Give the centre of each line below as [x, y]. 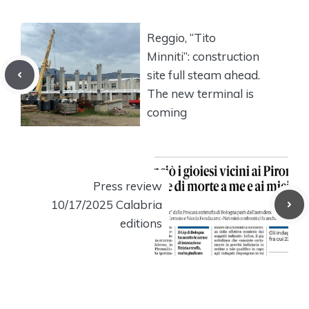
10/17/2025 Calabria [107, 204]
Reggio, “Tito [181, 37]
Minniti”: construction [203, 56]
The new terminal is [200, 93]
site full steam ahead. [203, 74]
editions [141, 223]
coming [167, 112]
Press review [128, 186]
